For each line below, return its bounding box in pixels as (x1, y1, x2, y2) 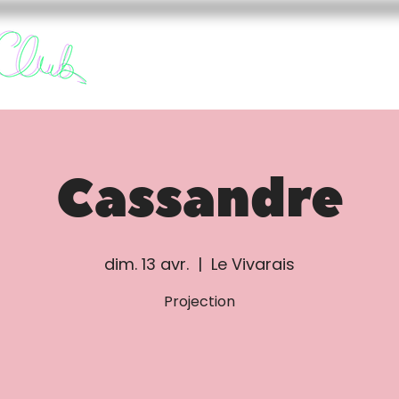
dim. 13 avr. (104, 253, 189, 275)
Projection (164, 291, 235, 312)
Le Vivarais (211, 253, 295, 275)
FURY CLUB (226, 58, 309, 82)
